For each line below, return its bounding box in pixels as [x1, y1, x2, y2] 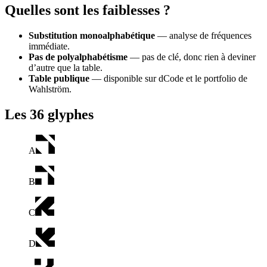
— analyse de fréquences [155, 30, 252, 41]
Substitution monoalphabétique [29, 30, 155, 41]
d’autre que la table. [29, 63, 103, 73]
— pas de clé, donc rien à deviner [128, 52, 256, 63]
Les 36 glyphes [5, 106, 94, 122]
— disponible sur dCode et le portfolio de [89, 73, 247, 84]
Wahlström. [29, 84, 72, 95]
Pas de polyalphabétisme [29, 52, 128, 63]
